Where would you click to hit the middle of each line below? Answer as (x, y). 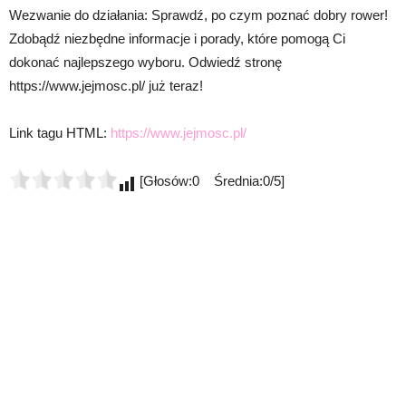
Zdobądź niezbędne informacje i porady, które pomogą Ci (177, 39)
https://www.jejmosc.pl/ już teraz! (106, 86)
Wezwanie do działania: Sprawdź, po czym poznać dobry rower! (198, 15)
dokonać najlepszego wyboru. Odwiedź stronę (145, 63)
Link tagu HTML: (60, 133)
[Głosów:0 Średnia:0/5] (210, 181)
